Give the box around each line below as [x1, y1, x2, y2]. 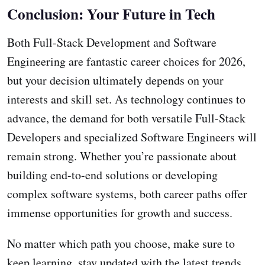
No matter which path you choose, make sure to [7, 235, 235, 252]
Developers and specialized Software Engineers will [7, 129, 257, 146]
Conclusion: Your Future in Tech [7, 3, 215, 25]
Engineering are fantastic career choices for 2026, [7, 53, 245, 70]
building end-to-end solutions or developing [7, 167, 218, 183]
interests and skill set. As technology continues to [7, 91, 245, 108]
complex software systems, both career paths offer [7, 186, 247, 202]
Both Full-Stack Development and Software [7, 34, 216, 51]
